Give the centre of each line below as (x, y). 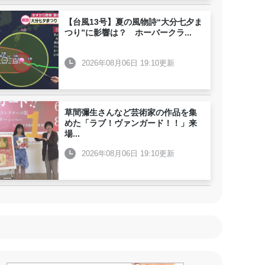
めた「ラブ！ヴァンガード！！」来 (131, 123)
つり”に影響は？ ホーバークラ (125, 33)
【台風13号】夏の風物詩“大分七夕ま (133, 22)
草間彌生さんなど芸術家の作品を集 (131, 112)
